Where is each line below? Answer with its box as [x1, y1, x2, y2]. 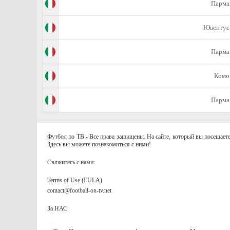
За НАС [47, 205, 67, 212]
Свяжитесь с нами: [47, 159, 95, 166]
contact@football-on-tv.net [47, 187, 111, 194]
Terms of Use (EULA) [47, 177, 102, 184]
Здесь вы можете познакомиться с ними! [47, 141, 151, 148]
